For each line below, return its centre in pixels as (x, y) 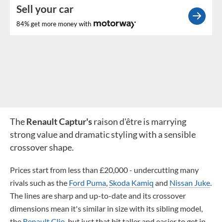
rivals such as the (39, 182)
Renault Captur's (60, 121)
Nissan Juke (190, 182)
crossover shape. (42, 147)
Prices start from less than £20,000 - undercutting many (104, 169)
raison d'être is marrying (140, 121)
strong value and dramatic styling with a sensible (103, 134)
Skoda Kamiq (131, 182)
